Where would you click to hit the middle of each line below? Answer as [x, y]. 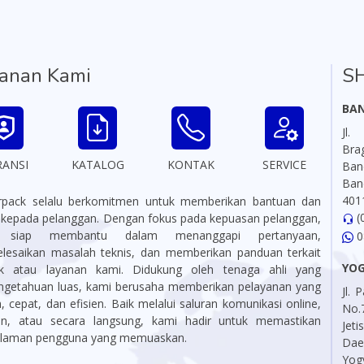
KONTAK [191, 165]
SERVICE [284, 165]
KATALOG [97, 165]
